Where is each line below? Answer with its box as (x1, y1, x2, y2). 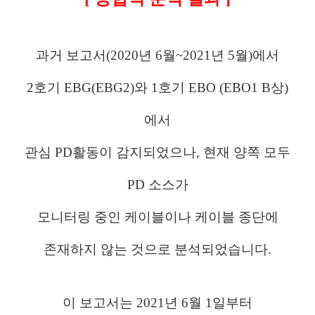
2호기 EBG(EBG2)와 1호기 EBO (27, 80, 219, 96)
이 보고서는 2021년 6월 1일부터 (63, 295, 252, 311)
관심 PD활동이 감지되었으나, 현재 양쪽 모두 (25, 145, 290, 160)
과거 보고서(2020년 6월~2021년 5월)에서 (36, 48, 279, 63)
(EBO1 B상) (219, 80, 288, 96)
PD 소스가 (127, 177, 188, 193)
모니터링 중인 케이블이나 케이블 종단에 (37, 210, 278, 225)
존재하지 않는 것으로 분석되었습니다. (44, 242, 271, 257)
